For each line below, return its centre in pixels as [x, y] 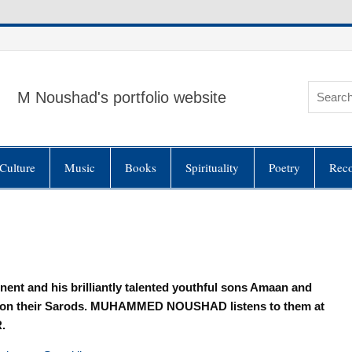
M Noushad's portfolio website [122, 98]
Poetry [284, 168]
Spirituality [213, 168]
